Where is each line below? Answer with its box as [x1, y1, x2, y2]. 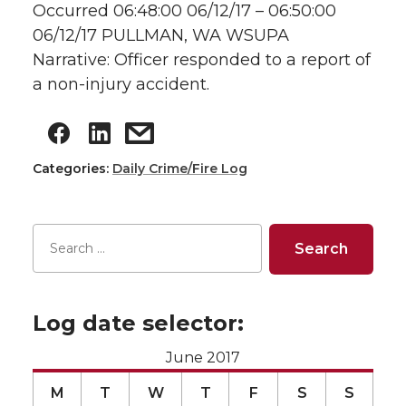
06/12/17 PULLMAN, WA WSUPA [33, 25, 289, 46]
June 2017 [166, 349, 240, 367]
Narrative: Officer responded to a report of [33, 50, 371, 71]
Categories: [33, 160, 112, 178]
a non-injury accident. [33, 74, 209, 95]
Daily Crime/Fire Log [112, 160, 247, 178]
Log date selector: [33, 310, 244, 337]
